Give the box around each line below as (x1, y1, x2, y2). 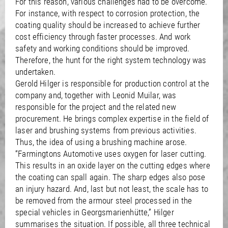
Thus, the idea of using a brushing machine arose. (15, 136, 187, 147)
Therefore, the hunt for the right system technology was (15, 54, 207, 65)
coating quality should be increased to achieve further (15, 19, 201, 30)
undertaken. (15, 66, 55, 77)
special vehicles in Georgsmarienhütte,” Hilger (15, 207, 174, 217)
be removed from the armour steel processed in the (15, 195, 192, 206)
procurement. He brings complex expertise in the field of (15, 113, 209, 124)
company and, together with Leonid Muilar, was (15, 90, 177, 100)
